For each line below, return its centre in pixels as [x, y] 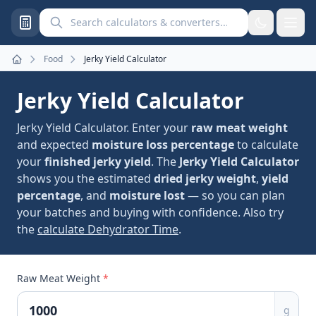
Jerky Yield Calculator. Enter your [104, 128]
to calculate [266, 145]
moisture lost [147, 195]
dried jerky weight [205, 178]
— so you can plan [235, 195]
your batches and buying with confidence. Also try [150, 212]
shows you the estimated [85, 178]
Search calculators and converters [130, 16]
